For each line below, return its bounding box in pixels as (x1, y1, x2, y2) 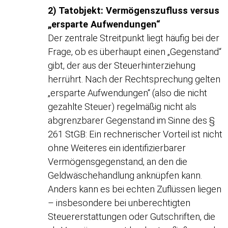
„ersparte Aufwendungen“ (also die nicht (48, 87, 208, 98)
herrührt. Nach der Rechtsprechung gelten (48, 73, 221, 84)
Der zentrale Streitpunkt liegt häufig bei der (48, 32, 220, 43)
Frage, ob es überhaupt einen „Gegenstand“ (48, 46, 222, 57)
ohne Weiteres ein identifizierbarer (48, 142, 186, 153)
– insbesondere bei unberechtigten (48, 197, 191, 208)
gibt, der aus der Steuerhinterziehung (48, 60, 196, 71)
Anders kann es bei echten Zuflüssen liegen (48, 183, 222, 194)
